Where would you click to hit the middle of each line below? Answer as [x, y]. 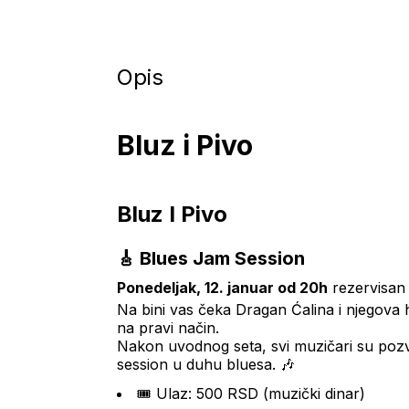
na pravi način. [168, 328]
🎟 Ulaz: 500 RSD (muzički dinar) [251, 393]
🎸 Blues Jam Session [211, 258]
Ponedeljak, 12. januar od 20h [222, 288]
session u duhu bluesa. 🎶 [206, 364]
